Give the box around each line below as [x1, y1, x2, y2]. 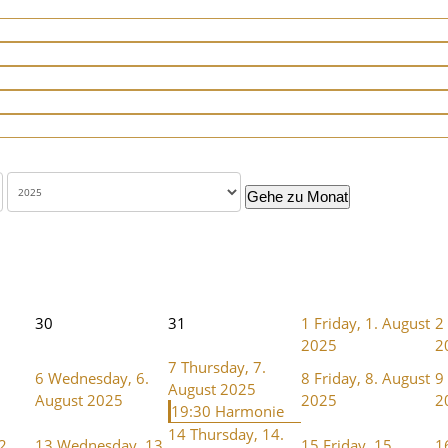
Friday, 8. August [314, 367, 430, 388]
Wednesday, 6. [48, 367, 149, 388]
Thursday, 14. [190, 423, 284, 444]
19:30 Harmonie [171, 400, 284, 421]
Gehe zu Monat [247, 187, 348, 205]
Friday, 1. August [314, 312, 430, 333]
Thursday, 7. [181, 356, 266, 377]
